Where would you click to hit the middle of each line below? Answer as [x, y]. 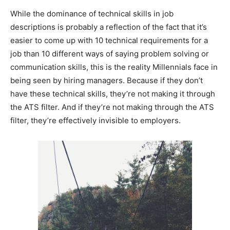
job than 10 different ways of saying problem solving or [110, 54]
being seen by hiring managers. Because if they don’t [107, 81]
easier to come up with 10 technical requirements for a [109, 41]
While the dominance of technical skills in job [92, 14]
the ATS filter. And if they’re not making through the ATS [112, 107]
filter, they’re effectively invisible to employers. [95, 121]
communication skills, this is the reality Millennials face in [114, 67]
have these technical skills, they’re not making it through [113, 94]
